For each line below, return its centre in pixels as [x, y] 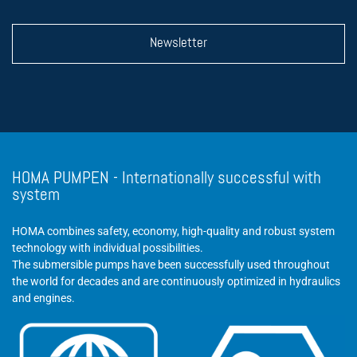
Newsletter [178, 43]
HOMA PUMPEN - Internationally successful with [167, 179]
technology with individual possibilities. [108, 248]
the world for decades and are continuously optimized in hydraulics [176, 281]
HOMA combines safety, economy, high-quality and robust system [173, 231]
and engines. [43, 298]
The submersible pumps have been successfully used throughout [171, 265]
